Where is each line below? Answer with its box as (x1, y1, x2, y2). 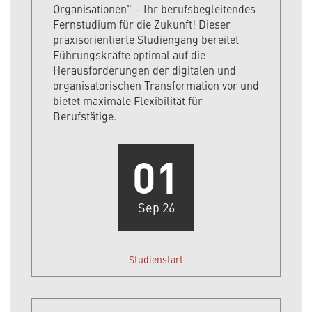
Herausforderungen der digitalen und (53, 62, 236, 78)
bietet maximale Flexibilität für (53, 93, 203, 109)
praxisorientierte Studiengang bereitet (53, 31, 239, 47)
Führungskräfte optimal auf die (53, 47, 205, 63)
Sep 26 (137, 198, 175, 217)
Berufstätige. (53, 108, 116, 124)
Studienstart (129, 252, 183, 267)
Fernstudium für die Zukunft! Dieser (53, 16, 231, 32)
